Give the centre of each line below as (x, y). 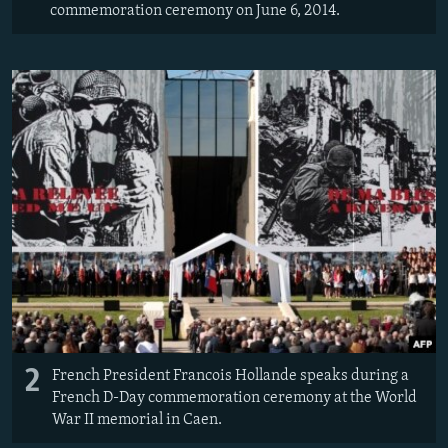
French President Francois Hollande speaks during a (230, 375)
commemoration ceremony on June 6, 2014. (195, 11)
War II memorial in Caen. (137, 419)
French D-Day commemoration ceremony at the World (234, 397)
